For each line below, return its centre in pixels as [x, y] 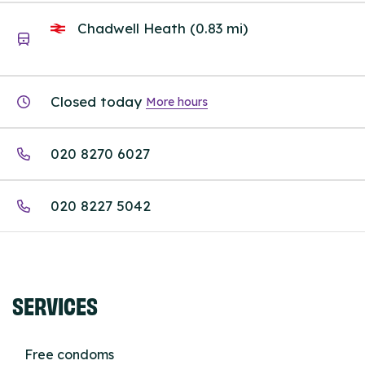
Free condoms [69, 355]
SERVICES [55, 305]
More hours [177, 101]
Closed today [96, 102]
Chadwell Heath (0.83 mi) [161, 28]
